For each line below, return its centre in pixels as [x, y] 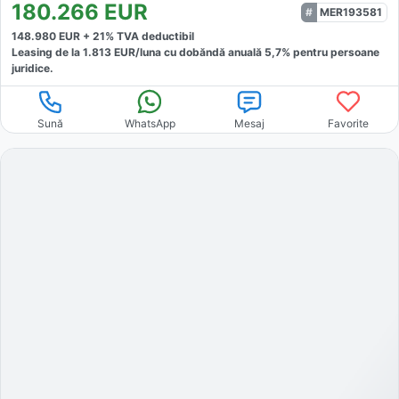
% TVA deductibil [150, 36]
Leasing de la [47, 52]
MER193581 [351, 12]
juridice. [33, 68]
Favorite [349, 123]
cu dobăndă [193, 52]
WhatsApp [150, 123]
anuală [246, 52]
